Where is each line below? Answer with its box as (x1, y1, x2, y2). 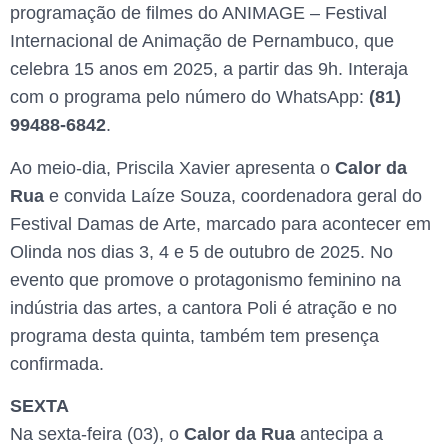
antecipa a (300, 424, 383, 445)
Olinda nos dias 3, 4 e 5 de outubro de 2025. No (10, 241, 393, 262)
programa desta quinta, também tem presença (10, 325, 379, 346)
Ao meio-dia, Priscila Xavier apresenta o (10, 157, 335, 178)
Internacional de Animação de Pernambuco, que (10, 31, 394, 52)
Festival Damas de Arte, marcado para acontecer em (10, 213, 431, 234)
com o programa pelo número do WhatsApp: (10, 87, 369, 108)
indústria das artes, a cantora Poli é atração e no (10, 297, 397, 318)
